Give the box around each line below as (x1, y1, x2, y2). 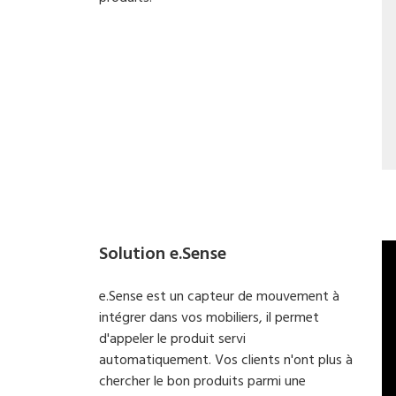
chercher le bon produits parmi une (99, 370, 306, 393)
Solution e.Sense (99, 240, 226, 269)
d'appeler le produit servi (99, 328, 246, 351)
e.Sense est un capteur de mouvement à (99, 286, 339, 308)
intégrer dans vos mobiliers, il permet (99, 307, 319, 330)
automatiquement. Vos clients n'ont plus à (99, 349, 353, 372)
